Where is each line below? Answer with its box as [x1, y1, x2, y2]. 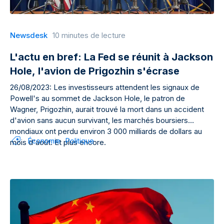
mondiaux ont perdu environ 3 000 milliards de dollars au [10, 126, 202, 136]
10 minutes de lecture [52, 30, 125, 40]
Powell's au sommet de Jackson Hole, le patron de [10, 93, 185, 103]
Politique [65, 136, 94, 145]
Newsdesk [10, 30, 47, 40]
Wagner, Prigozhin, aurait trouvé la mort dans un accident [10, 104, 204, 114]
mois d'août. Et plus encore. [10, 137, 106, 147]
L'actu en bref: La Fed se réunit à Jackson [10, 51, 213, 63]
